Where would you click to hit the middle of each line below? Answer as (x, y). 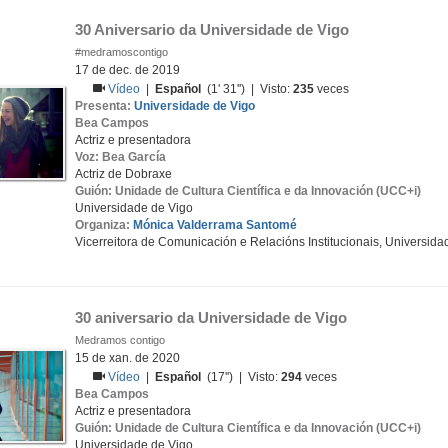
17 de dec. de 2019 (127, 70)
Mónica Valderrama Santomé (215, 225)
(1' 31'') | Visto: (247, 89)
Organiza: (104, 225)
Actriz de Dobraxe (123, 174)
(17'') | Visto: (241, 377)
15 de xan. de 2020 (127, 358)
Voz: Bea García (120, 157)
